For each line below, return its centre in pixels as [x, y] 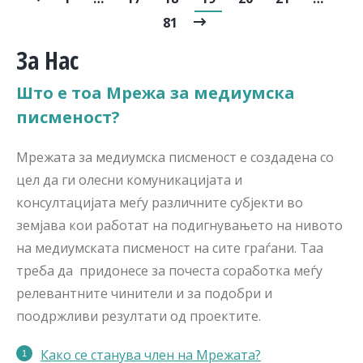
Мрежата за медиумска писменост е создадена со [175, 157]
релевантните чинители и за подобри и [144, 293]
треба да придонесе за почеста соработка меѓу [169, 270]
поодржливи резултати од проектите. [139, 316]
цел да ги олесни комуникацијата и [129, 179]
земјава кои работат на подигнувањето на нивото [179, 225]
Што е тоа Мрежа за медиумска [156, 92]
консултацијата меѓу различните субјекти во [160, 202]
